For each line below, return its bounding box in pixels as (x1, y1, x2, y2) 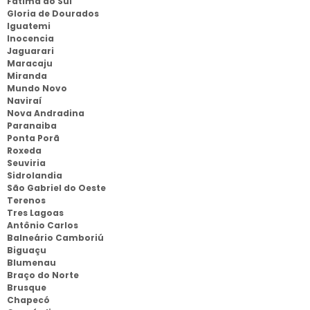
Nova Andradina (7, 107, 84, 119)
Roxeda (7, 145, 42, 156)
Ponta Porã (7, 132, 60, 144)
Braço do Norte (7, 269, 79, 281)
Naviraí (7, 95, 42, 107)
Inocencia (7, 33, 54, 44)
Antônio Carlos (7, 219, 78, 231)
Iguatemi (7, 20, 51, 32)
